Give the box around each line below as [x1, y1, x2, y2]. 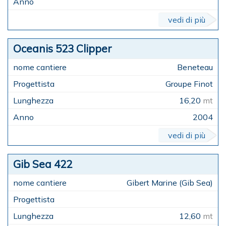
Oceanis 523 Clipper [13, 42, 112, 55]
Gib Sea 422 [13, 157, 72, 171]
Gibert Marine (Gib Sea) [127, 178, 213, 188]
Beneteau [177, 62, 213, 73]
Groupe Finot [165, 79, 213, 89]
